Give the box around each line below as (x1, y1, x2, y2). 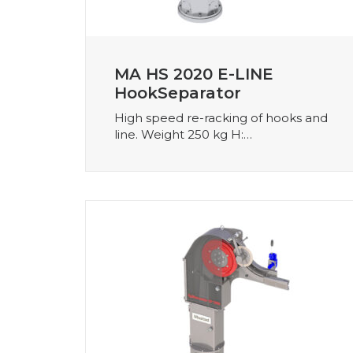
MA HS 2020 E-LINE (114, 64, 273, 84)
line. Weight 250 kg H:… (114, 126, 252, 142)
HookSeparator (114, 83, 241, 102)
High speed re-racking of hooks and (114, 110, 328, 125)
